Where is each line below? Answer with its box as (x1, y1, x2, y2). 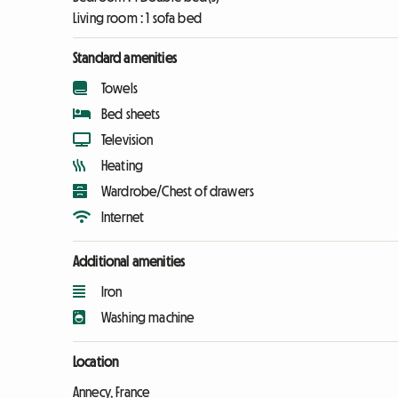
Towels (101, 81, 138, 95)
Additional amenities (73, 254, 186, 268)
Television (101, 132, 154, 147)
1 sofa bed (146, 11, 202, 25)
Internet (101, 210, 145, 224)
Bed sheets (101, 107, 161, 121)
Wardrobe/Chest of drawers (101, 184, 254, 198)
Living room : (73, 11, 147, 25)
